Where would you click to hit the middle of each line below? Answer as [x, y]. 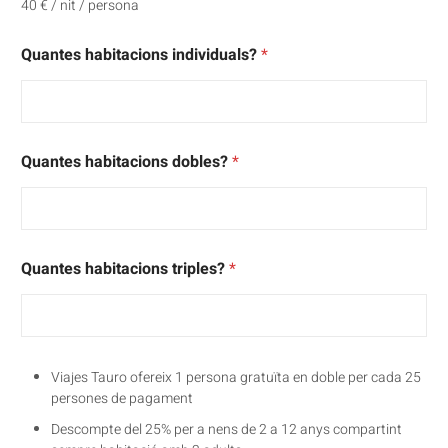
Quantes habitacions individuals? [141, 54]
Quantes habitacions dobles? [126, 161]
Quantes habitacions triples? [125, 268]
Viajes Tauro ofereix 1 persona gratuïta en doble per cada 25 [236, 377]
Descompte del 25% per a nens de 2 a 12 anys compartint [226, 429]
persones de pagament [122, 398]
